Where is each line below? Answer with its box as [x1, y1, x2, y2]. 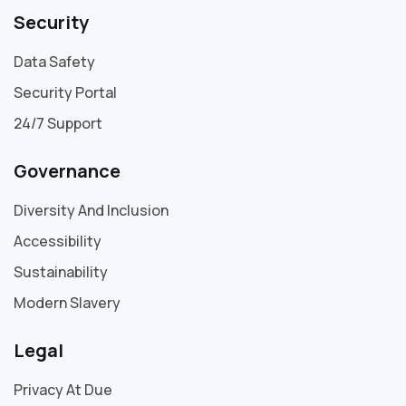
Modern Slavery [14, 292, 121, 313]
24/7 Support [14, 112, 102, 133]
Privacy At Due [14, 379, 112, 400]
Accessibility [14, 230, 101, 251]
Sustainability [14, 261, 108, 282]
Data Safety [14, 51, 95, 72]
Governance [14, 158, 121, 183]
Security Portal [14, 82, 117, 102]
